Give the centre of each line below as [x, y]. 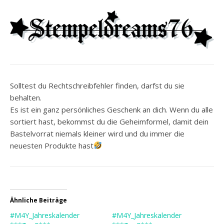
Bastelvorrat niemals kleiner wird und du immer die [97, 133]
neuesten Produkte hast [52, 145]
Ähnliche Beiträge [38, 200]
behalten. [26, 97]
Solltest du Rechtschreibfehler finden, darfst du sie [97, 85]
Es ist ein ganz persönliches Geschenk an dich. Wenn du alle [111, 109]
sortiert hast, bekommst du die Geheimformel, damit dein [109, 121]
